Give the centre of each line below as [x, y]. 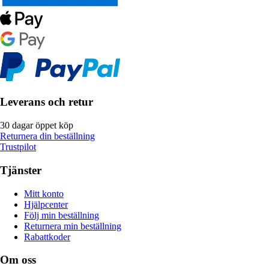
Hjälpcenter [46, 204]
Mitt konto [44, 193]
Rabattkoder [47, 237]
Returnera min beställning [73, 226]
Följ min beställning [62, 215]
